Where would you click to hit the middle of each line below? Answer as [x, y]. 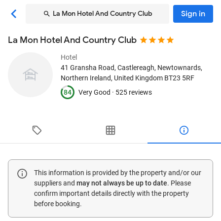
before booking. [58, 204]
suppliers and [55, 183]
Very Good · [97, 92]
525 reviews [134, 92]
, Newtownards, [178, 68]
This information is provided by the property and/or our [118, 173]
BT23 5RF [179, 78]
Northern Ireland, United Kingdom [112, 78]
